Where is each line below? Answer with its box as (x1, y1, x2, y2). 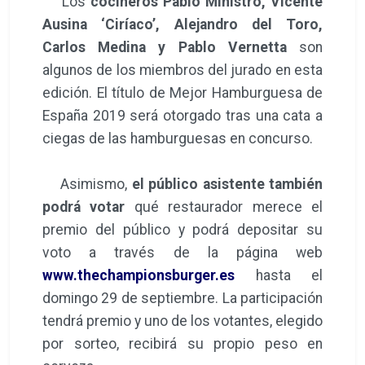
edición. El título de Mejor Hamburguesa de (42, 84, 323, 101)
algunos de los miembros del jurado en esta (42, 61, 323, 78)
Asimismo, (42, 175, 132, 192)
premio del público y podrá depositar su (42, 221, 323, 238)
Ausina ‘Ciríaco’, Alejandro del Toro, (42, 15, 323, 33)
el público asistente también (131, 175, 323, 192)
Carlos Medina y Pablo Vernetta (42, 38, 299, 55)
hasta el (235, 266, 323, 284)
